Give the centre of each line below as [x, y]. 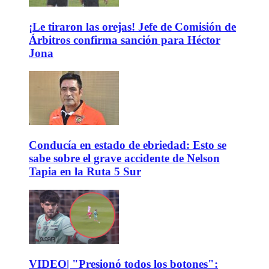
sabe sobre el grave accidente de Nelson [124, 159]
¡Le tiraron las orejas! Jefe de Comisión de [132, 26]
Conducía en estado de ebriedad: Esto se [128, 145]
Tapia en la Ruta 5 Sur [85, 172]
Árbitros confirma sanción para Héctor [125, 40]
